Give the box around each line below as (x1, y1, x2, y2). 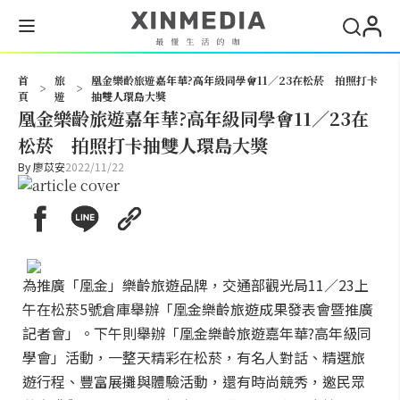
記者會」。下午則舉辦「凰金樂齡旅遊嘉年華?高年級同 (22, 322, 371, 344)
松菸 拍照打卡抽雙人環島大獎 (18, 132, 268, 158)
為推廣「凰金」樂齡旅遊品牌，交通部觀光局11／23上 (22, 274, 369, 296)
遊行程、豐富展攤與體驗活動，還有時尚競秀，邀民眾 (22, 371, 365, 392)
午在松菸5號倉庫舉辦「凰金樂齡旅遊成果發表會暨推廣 (22, 298, 373, 320)
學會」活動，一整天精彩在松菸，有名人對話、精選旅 (22, 346, 365, 368)
